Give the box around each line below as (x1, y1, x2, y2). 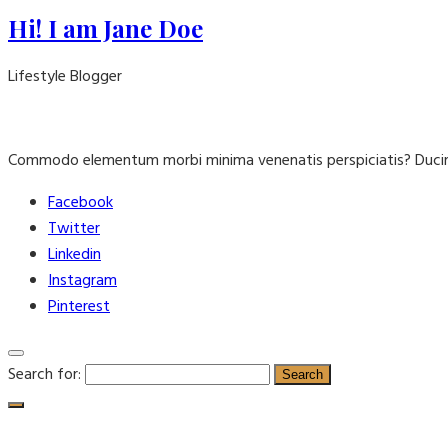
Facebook (48, 189, 113, 216)
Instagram (48, 267, 117, 294)
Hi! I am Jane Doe (8, 11, 203, 44)
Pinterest (48, 293, 110, 320)
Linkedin (48, 241, 101, 268)
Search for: (8, 361, 81, 388)
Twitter (48, 215, 100, 242)
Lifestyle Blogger (8, 63, 122, 90)
